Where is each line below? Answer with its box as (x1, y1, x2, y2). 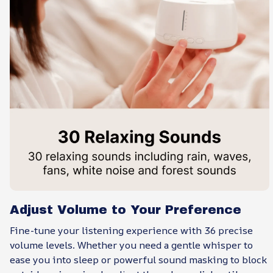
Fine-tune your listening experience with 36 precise (10, 224, 253, 238)
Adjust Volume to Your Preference (10, 202, 241, 216)
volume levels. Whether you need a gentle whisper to (10, 238, 253, 252)
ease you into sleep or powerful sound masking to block (10, 253, 267, 267)
